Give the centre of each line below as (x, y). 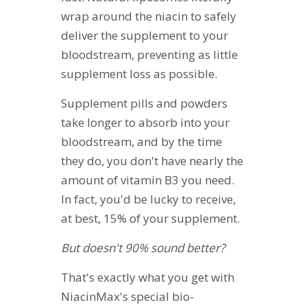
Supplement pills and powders (144, 103)
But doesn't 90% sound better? (143, 247)
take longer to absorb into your (145, 122)
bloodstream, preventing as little (149, 54)
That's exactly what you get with (148, 277)
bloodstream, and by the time (142, 141)
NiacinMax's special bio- (127, 296)
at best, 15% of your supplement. (150, 218)
